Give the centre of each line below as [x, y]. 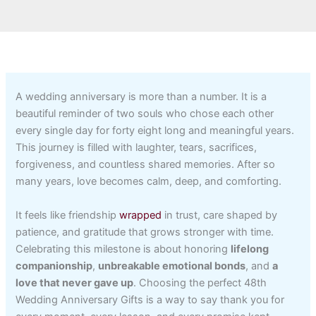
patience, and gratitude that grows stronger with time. [145, 232]
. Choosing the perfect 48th [200, 282]
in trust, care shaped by [220, 215]
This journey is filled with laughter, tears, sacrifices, [136, 148]
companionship [54, 266]
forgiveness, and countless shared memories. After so [146, 165]
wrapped [139, 215]
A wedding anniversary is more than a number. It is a [141, 97]
